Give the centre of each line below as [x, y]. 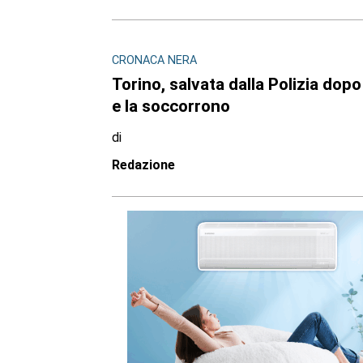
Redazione [143, 164]
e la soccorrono [171, 106]
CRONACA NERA [154, 61]
